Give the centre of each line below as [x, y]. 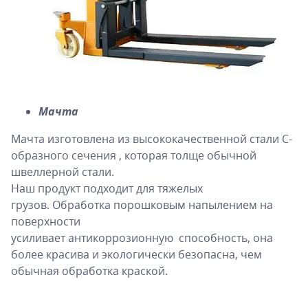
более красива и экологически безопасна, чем [136, 254]
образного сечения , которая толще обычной [134, 155]
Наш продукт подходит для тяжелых [107, 188]
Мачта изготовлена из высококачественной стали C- [152, 139]
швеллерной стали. [63, 172]
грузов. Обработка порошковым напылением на [142, 205]
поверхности [46, 221]
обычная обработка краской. [91, 271]
